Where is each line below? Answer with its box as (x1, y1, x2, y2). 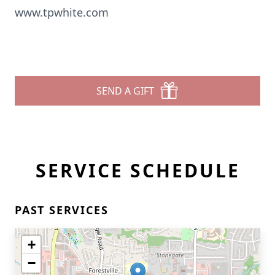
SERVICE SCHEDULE (35, 158, 240, 183)
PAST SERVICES (15, 203, 109, 217)
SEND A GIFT (96, 84, 154, 98)
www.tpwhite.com (15, 5, 109, 20)
